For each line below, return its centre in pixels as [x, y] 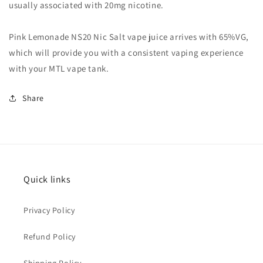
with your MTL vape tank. [59, 68]
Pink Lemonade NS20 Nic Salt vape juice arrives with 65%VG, [129, 36]
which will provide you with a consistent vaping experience [126, 52]
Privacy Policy [49, 210]
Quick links [47, 179]
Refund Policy [50, 237]
